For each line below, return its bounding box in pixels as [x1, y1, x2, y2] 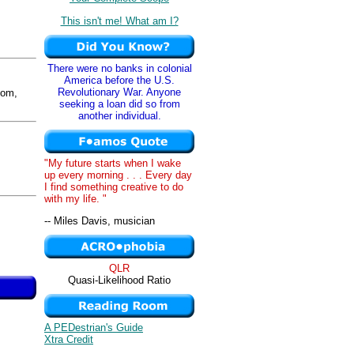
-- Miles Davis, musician [44, 215, 155, 228]
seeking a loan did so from [58, 98, 180, 110]
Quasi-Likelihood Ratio [68, 274, 171, 286]
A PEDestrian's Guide [44, 322, 143, 333]
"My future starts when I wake [44, 157, 181, 169]
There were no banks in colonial [47, 62, 192, 74]
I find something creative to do [44, 181, 183, 193]
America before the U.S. [64, 74, 175, 86]
